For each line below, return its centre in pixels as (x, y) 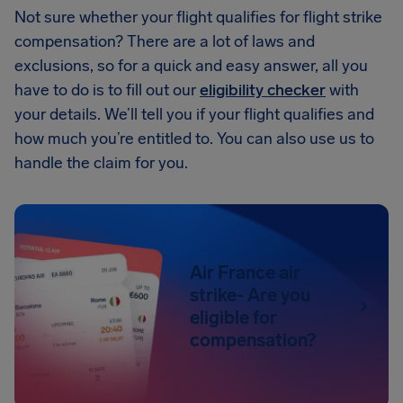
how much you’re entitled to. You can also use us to (194, 139)
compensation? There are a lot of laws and (165, 41)
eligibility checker (263, 90)
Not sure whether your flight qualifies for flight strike (198, 17)
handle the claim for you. (101, 163)
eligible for (234, 318)
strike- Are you (251, 295)
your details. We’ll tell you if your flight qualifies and (194, 114)
